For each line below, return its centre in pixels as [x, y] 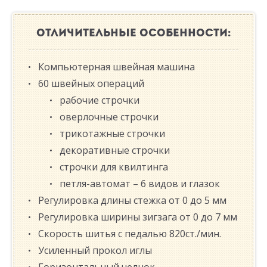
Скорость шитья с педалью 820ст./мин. [130, 234]
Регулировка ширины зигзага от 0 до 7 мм [138, 217]
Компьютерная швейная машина [117, 67]
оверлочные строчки [109, 117]
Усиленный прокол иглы [95, 251]
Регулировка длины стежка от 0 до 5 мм [132, 201]
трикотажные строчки [112, 134]
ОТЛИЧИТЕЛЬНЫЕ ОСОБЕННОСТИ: [133, 33]
